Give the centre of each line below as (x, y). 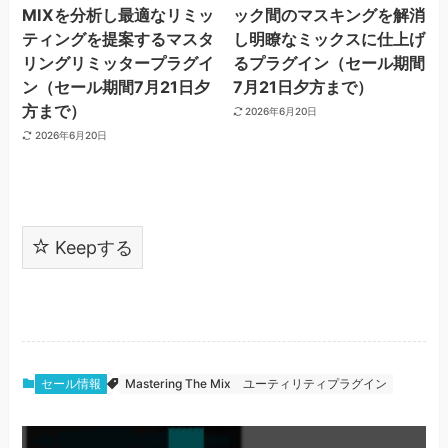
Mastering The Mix (178, 383)
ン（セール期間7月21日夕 (116, 86)
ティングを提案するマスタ (118, 38)
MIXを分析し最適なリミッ (118, 14)
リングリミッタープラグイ (118, 62)
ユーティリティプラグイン (315, 383)
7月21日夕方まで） (302, 86)
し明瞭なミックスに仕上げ (328, 38)
